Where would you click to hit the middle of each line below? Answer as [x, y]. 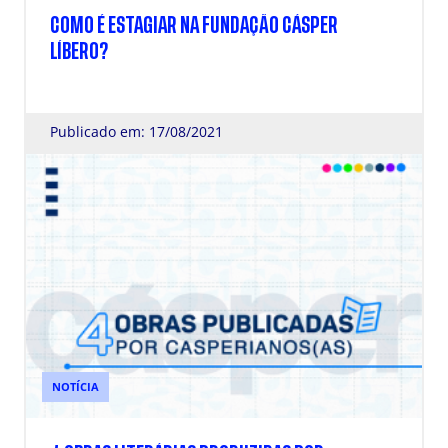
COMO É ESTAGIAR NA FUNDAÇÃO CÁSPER [194, 25]
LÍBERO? [79, 51]
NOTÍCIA [75, 386]
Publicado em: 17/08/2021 [136, 131]
